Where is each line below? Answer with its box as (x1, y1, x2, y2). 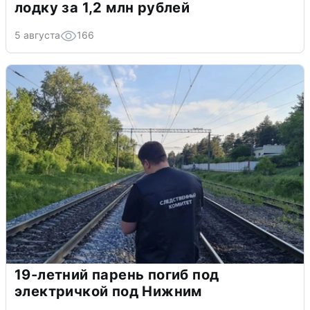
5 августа (15, 28, 60, 41)
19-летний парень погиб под (15, 266, 219, 283)
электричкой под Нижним (15, 282, 202, 300)
